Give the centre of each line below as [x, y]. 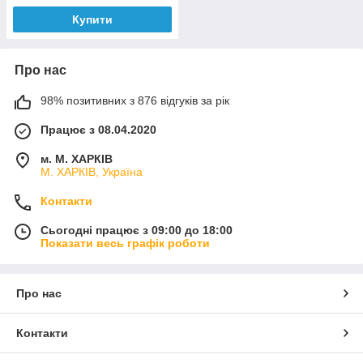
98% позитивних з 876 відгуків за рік [135, 100]
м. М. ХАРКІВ [77, 158]
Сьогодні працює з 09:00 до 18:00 [137, 230]
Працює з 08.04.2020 [98, 129]
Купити [92, 19]
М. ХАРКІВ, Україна [92, 171]
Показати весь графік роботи [125, 243]
